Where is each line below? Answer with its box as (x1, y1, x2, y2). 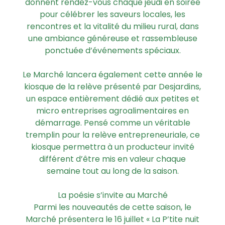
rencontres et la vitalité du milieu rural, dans (26, 21, 199, 33)
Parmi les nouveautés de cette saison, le (34, 201, 191, 213)
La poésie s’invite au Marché (57, 189, 168, 201)
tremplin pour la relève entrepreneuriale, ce (25, 129, 200, 141)
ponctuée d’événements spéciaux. (44, 45, 181, 57)
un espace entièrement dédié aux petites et (26, 93, 199, 105)
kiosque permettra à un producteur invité (31, 141, 194, 153)
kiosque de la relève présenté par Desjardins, (24, 81, 201, 93)
